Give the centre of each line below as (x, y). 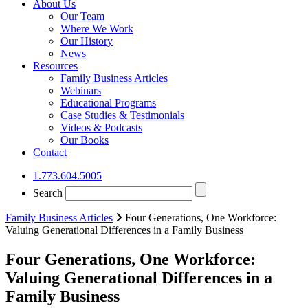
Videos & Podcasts (101, 128)
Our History (87, 41)
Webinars (81, 90)
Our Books (85, 140)
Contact (50, 152)
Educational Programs (108, 103)
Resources (55, 66)
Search (48, 193)
